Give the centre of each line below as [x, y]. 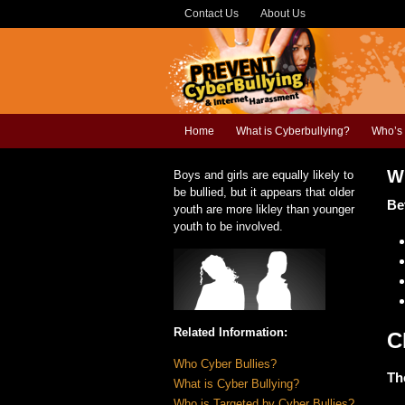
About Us [283, 14]
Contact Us [212, 14]
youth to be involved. [228, 226]
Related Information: [231, 332]
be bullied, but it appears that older [264, 192]
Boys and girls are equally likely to [264, 175]
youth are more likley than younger [264, 209]
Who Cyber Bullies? [225, 364]
